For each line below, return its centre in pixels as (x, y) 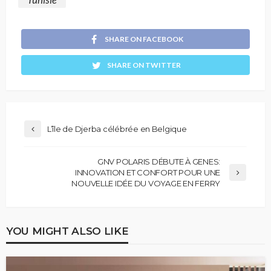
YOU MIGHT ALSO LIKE (67, 231)
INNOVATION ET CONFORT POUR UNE (147, 173)
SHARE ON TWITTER (144, 65)
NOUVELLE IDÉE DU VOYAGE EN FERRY (146, 184)
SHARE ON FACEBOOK (144, 39)
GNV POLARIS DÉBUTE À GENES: (159, 162)
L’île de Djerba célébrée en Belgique (117, 129)
